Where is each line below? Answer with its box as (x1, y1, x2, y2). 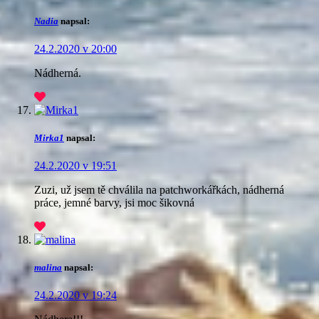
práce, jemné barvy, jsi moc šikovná (34, 197, 197, 209)
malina (34, 262, 62, 273)
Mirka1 (34, 132, 64, 143)
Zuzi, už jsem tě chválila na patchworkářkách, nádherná (34, 184, 284, 197)
